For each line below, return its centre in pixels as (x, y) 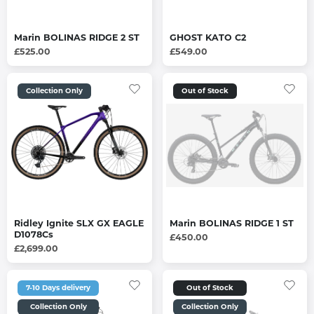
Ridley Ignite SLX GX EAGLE (79, 223)
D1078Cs (34, 234)
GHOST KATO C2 (207, 38)
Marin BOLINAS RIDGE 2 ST (77, 38)
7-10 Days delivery (58, 287)
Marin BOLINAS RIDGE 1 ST (231, 223)
